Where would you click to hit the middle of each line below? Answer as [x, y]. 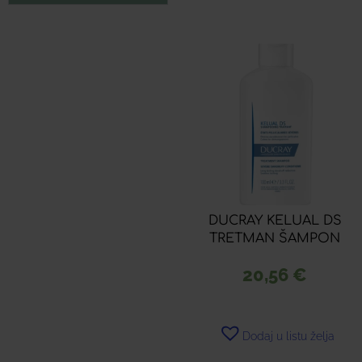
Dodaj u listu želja [289, 337]
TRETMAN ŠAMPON [275, 239]
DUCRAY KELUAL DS [275, 221]
